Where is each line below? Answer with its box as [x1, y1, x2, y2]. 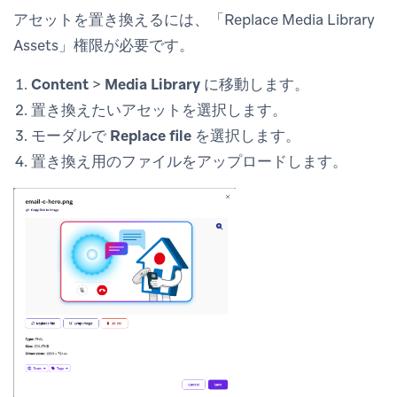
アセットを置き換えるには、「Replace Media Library [13, 9, 375, 29]
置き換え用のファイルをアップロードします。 [31, 151, 347, 171]
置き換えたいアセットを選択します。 [31, 99, 287, 120]
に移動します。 [200, 74, 309, 94]
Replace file [110, 125, 191, 145]
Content [31, 74, 89, 94]
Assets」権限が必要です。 [13, 35, 194, 55]
